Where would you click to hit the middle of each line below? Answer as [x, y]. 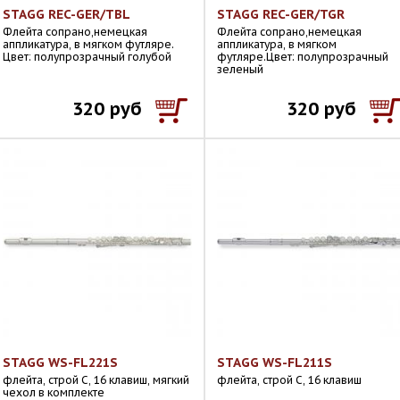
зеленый [240, 69]
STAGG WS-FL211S [275, 362]
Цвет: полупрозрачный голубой [87, 57]
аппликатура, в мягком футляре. [88, 44]
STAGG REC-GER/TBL [67, 14]
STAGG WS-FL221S [60, 362]
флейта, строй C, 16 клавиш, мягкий [96, 380]
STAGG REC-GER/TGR [281, 14]
